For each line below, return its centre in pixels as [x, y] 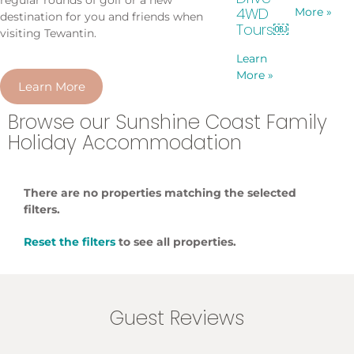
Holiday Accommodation [125, 143]
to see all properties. [176, 242]
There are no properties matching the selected [160, 193]
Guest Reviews [177, 318]
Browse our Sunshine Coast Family [168, 122]
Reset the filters [70, 242]
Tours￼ [262, 30]
